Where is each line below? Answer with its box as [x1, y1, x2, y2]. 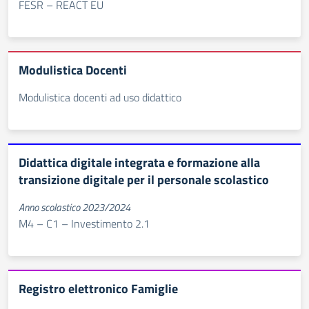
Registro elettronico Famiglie [19, 279, 178, 298]
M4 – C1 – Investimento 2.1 [19, 215, 150, 232]
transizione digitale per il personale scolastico [19, 170, 269, 189]
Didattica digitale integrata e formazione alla [19, 153, 260, 172]
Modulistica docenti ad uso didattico [19, 89, 181, 106]
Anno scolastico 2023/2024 [19, 199, 130, 215]
